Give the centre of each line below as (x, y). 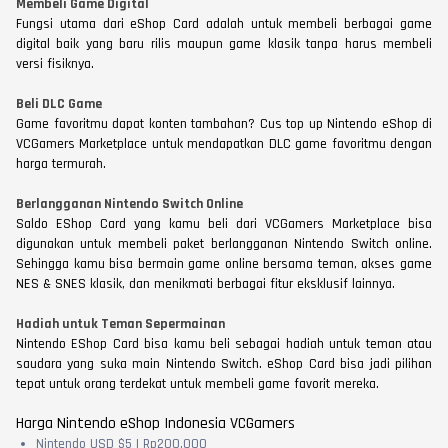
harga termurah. (63, 164)
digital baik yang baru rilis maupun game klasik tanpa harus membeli (224, 44)
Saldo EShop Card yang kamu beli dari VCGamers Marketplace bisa (224, 224)
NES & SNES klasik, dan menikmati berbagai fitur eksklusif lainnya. (207, 284)
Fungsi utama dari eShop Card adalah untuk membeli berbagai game (224, 24)
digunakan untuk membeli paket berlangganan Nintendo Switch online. (224, 244)
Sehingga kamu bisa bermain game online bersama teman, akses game (224, 264)
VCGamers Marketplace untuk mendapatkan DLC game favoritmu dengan (224, 144)
